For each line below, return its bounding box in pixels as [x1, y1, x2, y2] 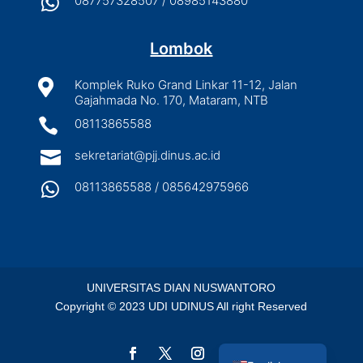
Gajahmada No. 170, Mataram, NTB [74, 92, 268, 108]
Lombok [150, 38, 213, 58]
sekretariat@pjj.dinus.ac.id [74, 147, 220, 163]
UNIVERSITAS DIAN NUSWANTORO [87, 280, 276, 294]
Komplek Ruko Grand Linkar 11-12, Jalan [74, 76, 297, 92]
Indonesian [247, 331, 305, 346]
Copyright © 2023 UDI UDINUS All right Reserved [55, 299, 308, 313]
